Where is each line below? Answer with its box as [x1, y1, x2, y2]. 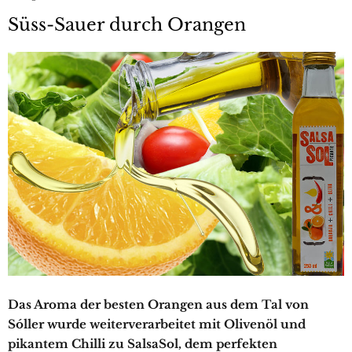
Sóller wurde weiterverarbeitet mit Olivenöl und [8, 317, 306, 332]
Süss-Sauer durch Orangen [8, 14, 246, 35]
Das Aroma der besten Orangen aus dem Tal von [8, 297, 309, 313]
